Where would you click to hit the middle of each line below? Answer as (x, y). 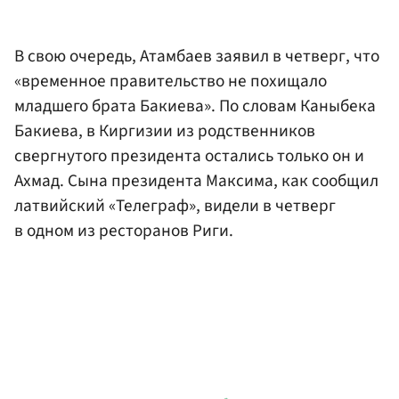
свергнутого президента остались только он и (189, 155)
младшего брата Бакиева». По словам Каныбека (195, 106)
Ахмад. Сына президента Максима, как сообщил (196, 180)
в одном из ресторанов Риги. (124, 230)
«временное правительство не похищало (171, 81)
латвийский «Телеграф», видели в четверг (175, 205)
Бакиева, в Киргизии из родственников (165, 130)
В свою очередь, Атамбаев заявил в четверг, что (197, 56)
